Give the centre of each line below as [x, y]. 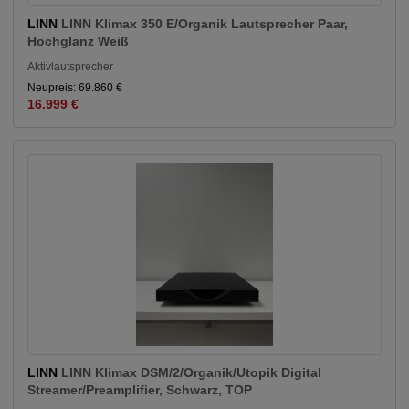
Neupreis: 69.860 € [75, 88]
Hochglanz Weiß [78, 42]
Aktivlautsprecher [70, 67]
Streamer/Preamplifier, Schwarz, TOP [140, 390]
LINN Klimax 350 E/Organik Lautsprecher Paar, [204, 24]
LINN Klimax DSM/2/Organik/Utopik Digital [191, 373]
